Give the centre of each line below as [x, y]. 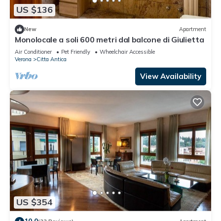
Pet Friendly [76, 52]
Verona [23, 59]
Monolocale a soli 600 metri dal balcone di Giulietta [110, 39]
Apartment [193, 29]
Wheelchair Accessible [127, 52]
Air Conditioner [33, 52]
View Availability [171, 76]
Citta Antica [52, 59]
